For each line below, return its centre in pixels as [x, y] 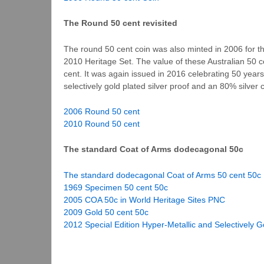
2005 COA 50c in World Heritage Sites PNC [144, 199]
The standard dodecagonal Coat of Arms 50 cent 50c [162, 175]
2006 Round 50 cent [102, 112]
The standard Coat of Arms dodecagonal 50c [154, 149]
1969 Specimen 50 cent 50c [116, 187]
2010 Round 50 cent [102, 124]
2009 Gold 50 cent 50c [106, 212]
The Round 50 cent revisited [121, 23]
